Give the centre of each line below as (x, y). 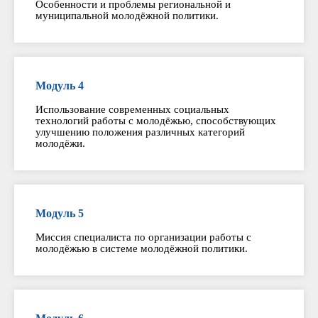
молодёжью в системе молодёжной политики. (142, 249)
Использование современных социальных (132, 110)
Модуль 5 (60, 214)
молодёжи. (60, 144)
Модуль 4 (60, 86)
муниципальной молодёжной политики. (127, 16)
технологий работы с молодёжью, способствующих (156, 121)
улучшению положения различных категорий (140, 132)
